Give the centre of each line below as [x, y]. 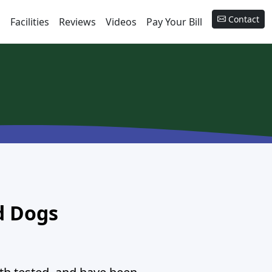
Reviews [77, 22]
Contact [243, 19]
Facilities [30, 22]
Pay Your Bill [174, 22]
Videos [121, 22]
